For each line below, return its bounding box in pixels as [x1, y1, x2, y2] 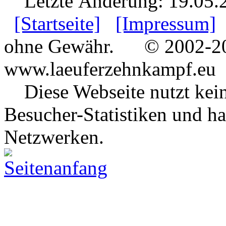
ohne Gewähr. [4, 35, 114, 57]
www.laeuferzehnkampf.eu [4, 58, 216, 80]
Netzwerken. [4, 126, 104, 148]
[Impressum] [116, 12, 216, 34]
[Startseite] [14, 12, 100, 34]
